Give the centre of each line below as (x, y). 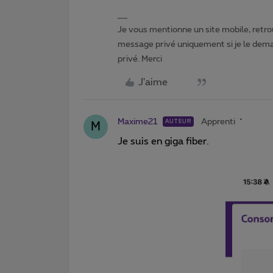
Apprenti (218, 122)
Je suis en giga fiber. (165, 141)
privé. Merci (140, 59)
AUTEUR (178, 121)
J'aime (153, 82)
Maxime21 (138, 122)
